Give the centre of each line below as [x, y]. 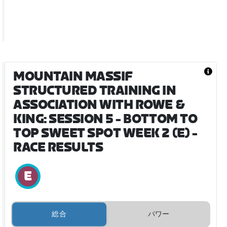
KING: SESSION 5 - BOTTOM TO [105, 119]
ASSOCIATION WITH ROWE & [99, 105]
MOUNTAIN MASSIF [73, 77]
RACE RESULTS [58, 147]
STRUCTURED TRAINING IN [95, 91]
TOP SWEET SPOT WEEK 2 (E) [102, 133]
